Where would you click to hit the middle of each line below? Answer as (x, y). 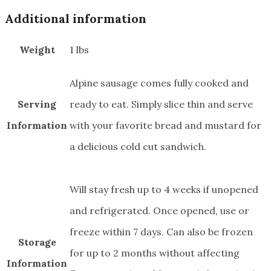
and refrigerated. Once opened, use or (159, 211)
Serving (37, 104)
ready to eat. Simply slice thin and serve (161, 104)
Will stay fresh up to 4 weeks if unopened (164, 190)
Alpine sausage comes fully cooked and (159, 83)
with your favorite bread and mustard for (165, 126)
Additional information (76, 18)
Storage (37, 242)
